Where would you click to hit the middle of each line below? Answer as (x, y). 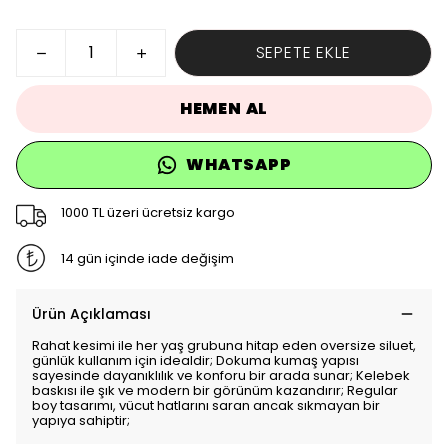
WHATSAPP (239, 164)
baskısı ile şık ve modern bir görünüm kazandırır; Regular (215, 390)
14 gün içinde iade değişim (147, 258)
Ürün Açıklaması (91, 314)
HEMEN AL (224, 108)
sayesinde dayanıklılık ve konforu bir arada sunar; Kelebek (221, 375)
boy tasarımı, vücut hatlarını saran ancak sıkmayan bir (206, 405)
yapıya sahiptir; (81, 420)
